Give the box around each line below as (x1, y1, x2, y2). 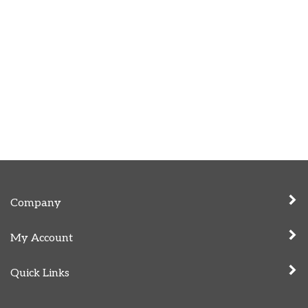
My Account (10, 231, 73, 245)
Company (10, 196, 61, 210)
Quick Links (10, 266, 69, 280)
